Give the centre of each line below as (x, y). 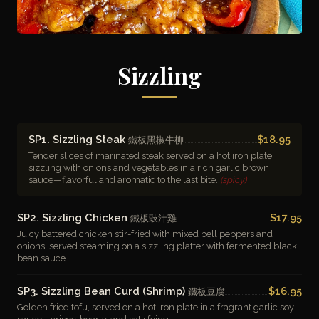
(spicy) (233, 180)
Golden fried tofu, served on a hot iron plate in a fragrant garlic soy (156, 307)
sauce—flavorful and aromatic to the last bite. (124, 180)
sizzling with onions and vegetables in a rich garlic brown (149, 168)
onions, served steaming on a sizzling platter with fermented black (157, 246)
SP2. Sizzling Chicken (74, 218)
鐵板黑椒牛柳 (156, 140)
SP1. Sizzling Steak (78, 139)
